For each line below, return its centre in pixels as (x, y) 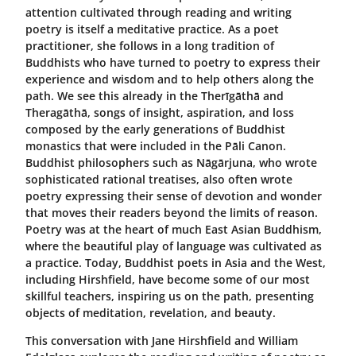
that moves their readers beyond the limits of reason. (172, 212)
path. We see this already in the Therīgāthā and (155, 95)
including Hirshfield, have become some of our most (168, 279)
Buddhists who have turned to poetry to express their (173, 62)
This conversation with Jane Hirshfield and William (162, 340)
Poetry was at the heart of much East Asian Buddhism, (174, 229)
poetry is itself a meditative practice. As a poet (152, 29)
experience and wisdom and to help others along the (170, 79)
